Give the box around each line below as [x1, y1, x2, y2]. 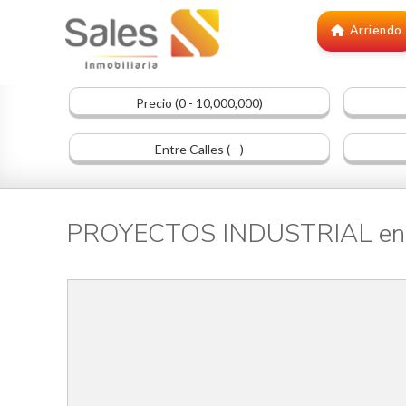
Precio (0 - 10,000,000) [135, 95, 263, 111]
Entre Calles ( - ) [154, 141, 244, 158]
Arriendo [349, 23, 402, 40]
